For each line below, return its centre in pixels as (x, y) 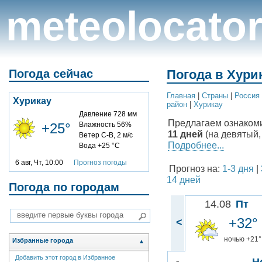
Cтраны (215, 96)
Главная (181, 96)
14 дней (184, 180)
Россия (247, 96)
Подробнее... (196, 145)
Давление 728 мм (108, 114)
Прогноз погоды (100, 162)
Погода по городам (64, 187)
